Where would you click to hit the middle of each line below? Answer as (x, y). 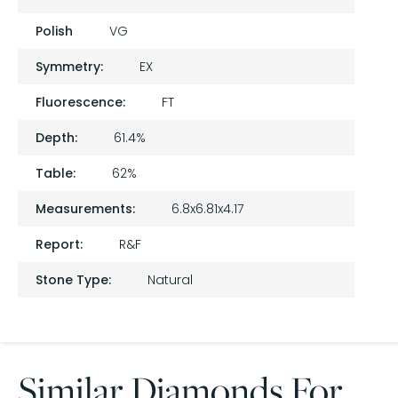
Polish (54, 31)
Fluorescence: (80, 102)
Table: (56, 173)
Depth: (56, 137)
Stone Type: (73, 279)
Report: (59, 244)
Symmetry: (69, 66)
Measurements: (85, 208)
